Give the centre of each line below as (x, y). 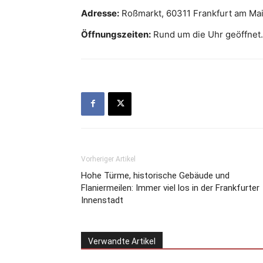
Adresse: (100, 13)
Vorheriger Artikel (108, 159)
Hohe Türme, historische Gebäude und (155, 175)
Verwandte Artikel (122, 241)
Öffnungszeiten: (116, 34)
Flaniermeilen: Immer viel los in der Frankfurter (170, 188)
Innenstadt (102, 200)
